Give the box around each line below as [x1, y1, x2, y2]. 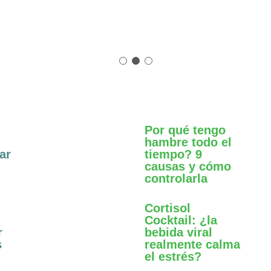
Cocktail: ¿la [145, 213, 217, 227]
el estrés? [145, 249, 201, 263]
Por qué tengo [145, 123, 226, 137]
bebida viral [145, 225, 212, 239]
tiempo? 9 [145, 147, 202, 161]
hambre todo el [145, 135, 232, 149]
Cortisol [145, 201, 191, 215]
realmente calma [145, 237, 240, 251]
